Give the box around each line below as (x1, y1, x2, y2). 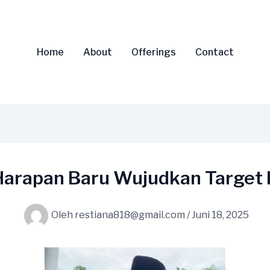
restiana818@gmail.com (75, 209, 187, 221)
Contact (195, 46, 234, 58)
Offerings (131, 46, 176, 58)
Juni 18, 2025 (192, 209, 249, 221)
